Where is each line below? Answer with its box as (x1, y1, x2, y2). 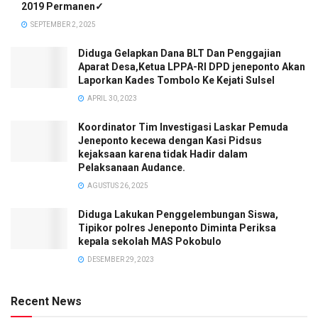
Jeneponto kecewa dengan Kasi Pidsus (78, 135, 262, 147)
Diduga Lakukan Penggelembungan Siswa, (78, 209, 278, 221)
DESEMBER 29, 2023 (86, 256, 154, 264)
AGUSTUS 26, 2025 (86, 182, 148, 190)
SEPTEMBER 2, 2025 (29, 21, 96, 29)
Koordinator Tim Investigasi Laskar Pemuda (78, 121, 288, 133)
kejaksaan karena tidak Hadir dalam (78, 148, 248, 160)
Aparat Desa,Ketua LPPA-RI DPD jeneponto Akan (78, 61, 305, 73)
